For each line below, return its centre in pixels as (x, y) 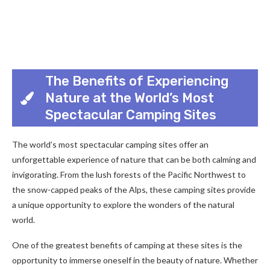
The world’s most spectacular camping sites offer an (110, 144)
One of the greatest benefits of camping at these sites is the (127, 245)
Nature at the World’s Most (130, 98)
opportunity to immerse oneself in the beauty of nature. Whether (135, 260)
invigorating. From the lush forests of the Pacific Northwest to (129, 174)
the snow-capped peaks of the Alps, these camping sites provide (134, 190)
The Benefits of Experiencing (137, 81)
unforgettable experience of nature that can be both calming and (134, 159)
